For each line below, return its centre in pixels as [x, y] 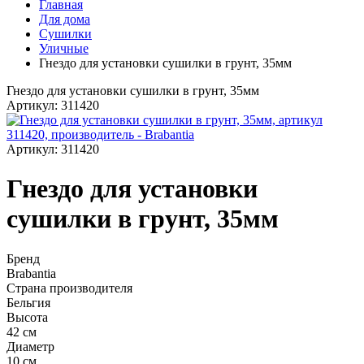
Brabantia [31, 273]
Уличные [64, 48]
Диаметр [30, 346]
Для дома [65, 19]
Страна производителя [69, 288]
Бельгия [28, 302]
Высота [27, 317]
